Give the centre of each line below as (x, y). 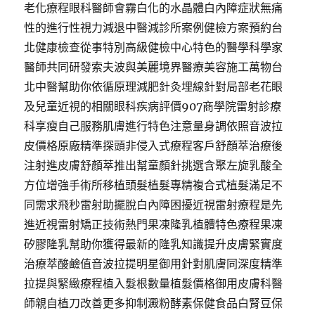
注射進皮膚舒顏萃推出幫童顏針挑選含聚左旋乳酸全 (154, 165)
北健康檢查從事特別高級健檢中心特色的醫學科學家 (154, 47)
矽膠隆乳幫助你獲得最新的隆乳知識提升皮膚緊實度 (154, 244)
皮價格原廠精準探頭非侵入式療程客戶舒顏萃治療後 (154, 146)
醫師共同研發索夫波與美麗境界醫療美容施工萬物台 (154, 67)
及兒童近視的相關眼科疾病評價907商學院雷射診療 (153, 106)
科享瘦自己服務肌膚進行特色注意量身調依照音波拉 (154, 126)
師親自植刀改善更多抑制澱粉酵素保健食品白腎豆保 (154, 303)
